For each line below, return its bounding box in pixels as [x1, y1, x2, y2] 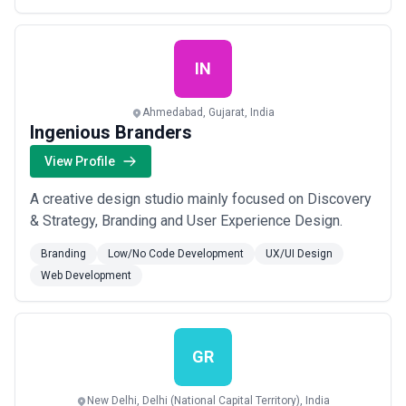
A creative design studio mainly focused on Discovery [30, 190, 372, 208]
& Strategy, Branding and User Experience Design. [30, 212, 343, 229]
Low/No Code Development [108, 247, 244, 260]
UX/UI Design [266, 247, 333, 260]
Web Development [41, 269, 131, 282]
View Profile [44, 154, 115, 169]
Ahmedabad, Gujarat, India [142, 106, 275, 119]
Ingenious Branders [30, 121, 192, 143]
